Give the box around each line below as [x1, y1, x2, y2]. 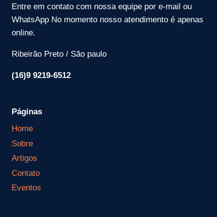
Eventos [12, 183, 41, 192]
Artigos [12, 154, 37, 163]
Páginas [12, 107, 42, 117]
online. [12, 28, 35, 38]
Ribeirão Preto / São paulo [12, 49, 107, 59]
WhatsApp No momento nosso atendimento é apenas [12, 15, 203, 25]
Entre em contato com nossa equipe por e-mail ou [12, 2, 192, 12]
